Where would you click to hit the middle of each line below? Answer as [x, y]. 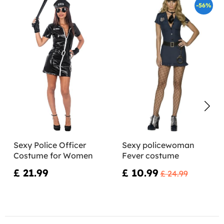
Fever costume [150, 155]
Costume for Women [53, 155]
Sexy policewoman [158, 145]
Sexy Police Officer [50, 145]
